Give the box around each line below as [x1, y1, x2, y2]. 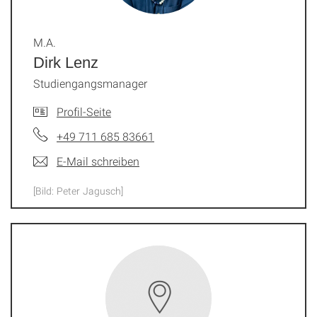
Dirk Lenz [33, 54, 98, 71]
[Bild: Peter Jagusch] [33, 184, 123, 197]
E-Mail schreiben [57, 154, 139, 168]
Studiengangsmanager [33, 76, 147, 91]
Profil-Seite [57, 104, 111, 119]
